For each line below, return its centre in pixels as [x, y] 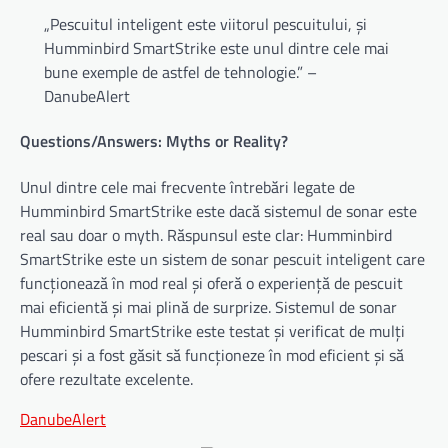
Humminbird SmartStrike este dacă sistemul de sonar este [218, 210]
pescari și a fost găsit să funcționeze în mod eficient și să [212, 354]
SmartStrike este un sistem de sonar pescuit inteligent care [222, 258]
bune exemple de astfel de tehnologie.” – [180, 72]
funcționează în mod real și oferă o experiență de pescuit [211, 282]
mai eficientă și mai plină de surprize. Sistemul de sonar [208, 306]
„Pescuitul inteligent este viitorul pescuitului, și [205, 24]
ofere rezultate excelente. [106, 378]
